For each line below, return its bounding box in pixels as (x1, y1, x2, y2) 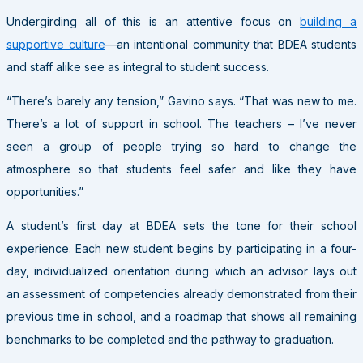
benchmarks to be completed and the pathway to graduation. (6, 331, 334, 346)
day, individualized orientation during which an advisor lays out (6, 263, 357, 278)
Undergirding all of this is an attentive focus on (6, 14, 301, 28)
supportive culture (6, 36, 105, 51)
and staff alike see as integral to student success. (6, 59, 269, 74)
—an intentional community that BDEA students (105, 36, 357, 51)
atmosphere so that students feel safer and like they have (6, 161, 357, 176)
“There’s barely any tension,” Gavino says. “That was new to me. (6, 93, 357, 108)
